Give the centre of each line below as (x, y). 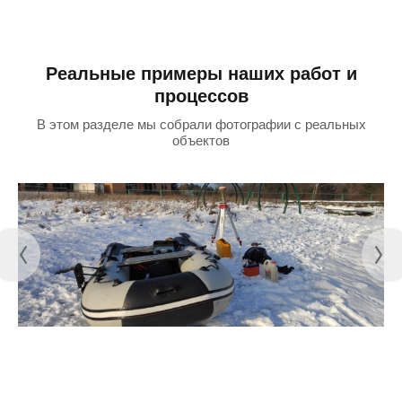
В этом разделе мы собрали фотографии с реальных (201, 124)
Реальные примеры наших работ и (201, 74)
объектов (201, 140)
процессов (201, 96)
